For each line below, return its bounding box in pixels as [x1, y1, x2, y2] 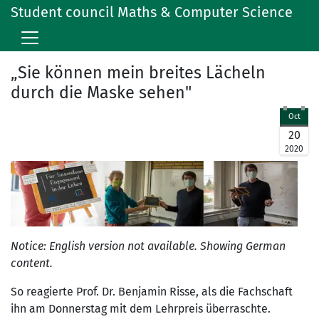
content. [11, 256, 53, 271]
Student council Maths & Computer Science [11, 4, 293, 21]
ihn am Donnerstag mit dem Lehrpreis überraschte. [11, 302, 271, 316]
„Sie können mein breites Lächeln [11, 63, 266, 83]
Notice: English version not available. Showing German [11, 239, 286, 253]
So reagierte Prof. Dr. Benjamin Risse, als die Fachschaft [11, 285, 293, 299]
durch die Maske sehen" [11, 83, 192, 103]
